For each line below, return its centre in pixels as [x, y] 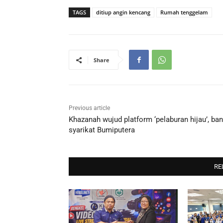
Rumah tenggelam [184, 12]
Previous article [89, 108]
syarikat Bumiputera [102, 130]
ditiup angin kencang [123, 12]
